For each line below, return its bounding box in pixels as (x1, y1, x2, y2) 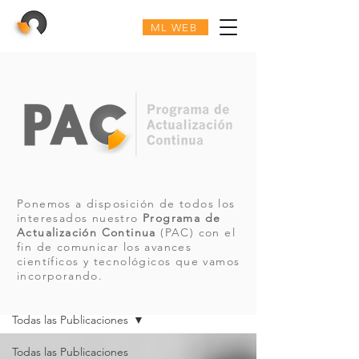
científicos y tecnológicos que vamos (17, 254, 240, 268)
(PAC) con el (155, 225, 236, 240)
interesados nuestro (17, 211, 143, 225)
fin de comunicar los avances (17, 240, 192, 254)
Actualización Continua (17, 225, 156, 240)
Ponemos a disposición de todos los (17, 196, 236, 211)
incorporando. (17, 268, 107, 283)
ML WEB (151, 21, 197, 34)
